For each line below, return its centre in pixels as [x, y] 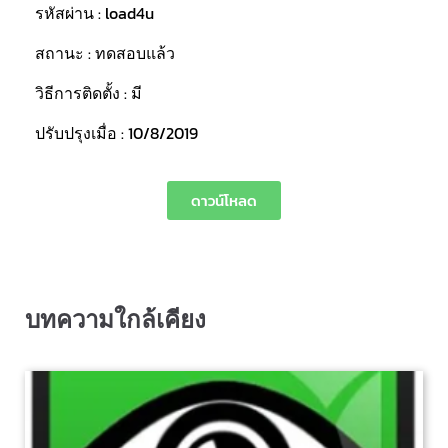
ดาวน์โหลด [224, 200]
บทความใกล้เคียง [115, 319]
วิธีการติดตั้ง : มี [88, 93]
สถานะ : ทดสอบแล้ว [105, 53]
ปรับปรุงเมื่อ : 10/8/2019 [116, 133]
